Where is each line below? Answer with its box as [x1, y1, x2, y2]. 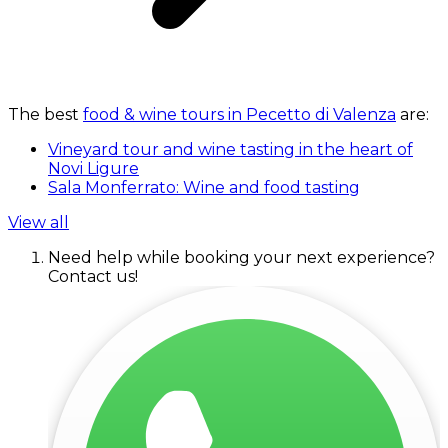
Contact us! [48, 267, 138, 287]
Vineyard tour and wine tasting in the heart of [48, 140, 413, 160]
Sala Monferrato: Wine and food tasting [48, 178, 360, 198]
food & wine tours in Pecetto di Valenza [83, 105, 396, 125]
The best [8, 105, 83, 125]
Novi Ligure [48, 159, 139, 179]
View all [8, 213, 69, 233]
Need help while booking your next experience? [48, 248, 435, 268]
